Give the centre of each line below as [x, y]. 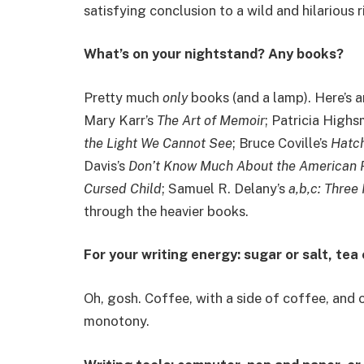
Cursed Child [123, 188]
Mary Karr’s [120, 120]
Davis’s [106, 165]
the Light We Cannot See [158, 143]
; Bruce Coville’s [282, 143]
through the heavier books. [166, 211]
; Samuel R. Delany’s [225, 188]
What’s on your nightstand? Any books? [214, 54]
